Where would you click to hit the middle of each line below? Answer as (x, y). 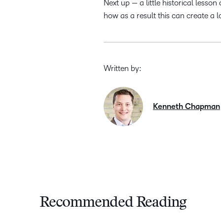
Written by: (123, 68)
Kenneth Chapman (186, 106)
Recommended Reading (113, 203)
